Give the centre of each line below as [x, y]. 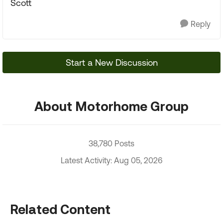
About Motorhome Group [111, 106]
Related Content [60, 209]
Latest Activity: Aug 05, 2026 [111, 160]
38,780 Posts [111, 143]
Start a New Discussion [111, 62]
